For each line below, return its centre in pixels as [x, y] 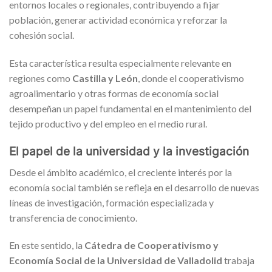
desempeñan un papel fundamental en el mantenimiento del [130, 109]
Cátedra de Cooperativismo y [151, 245]
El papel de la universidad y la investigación [129, 151]
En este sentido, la [47, 245]
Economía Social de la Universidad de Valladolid [116, 260]
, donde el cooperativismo [191, 78]
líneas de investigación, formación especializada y [111, 202]
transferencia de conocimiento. [73, 217]
